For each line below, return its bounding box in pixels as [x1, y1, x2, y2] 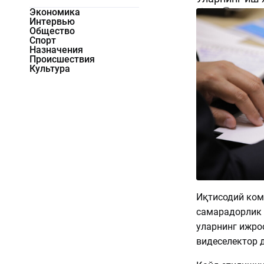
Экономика [29, 6, 80, 18]
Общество [29, 25, 75, 37]
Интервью [29, 16, 75, 28]
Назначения [29, 44, 83, 56]
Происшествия [29, 54, 95, 65]
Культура [29, 63, 70, 75]
